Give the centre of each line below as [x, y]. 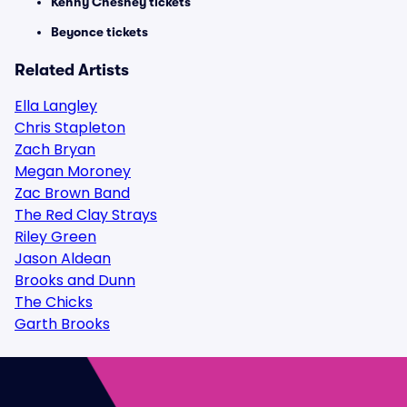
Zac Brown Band [72, 193]
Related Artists [72, 70]
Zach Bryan [55, 149]
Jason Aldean [63, 258]
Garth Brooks [62, 324]
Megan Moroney [73, 171]
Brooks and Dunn [75, 280]
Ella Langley [56, 106]
